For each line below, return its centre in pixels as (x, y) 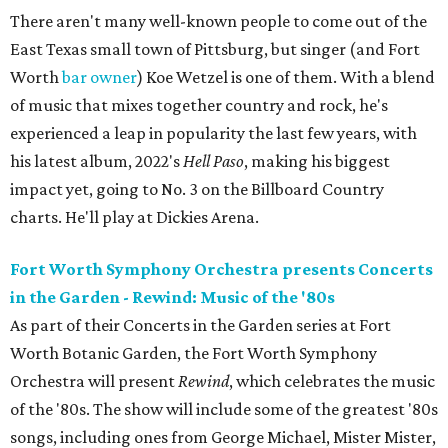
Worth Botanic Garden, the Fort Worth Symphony (193, 353)
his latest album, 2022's (96, 161)
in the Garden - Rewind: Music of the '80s (172, 297)
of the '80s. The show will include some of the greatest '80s (224, 409)
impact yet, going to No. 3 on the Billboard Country (197, 189)
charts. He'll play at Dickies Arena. (134, 217)
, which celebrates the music (332, 381)
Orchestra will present (94, 381)
